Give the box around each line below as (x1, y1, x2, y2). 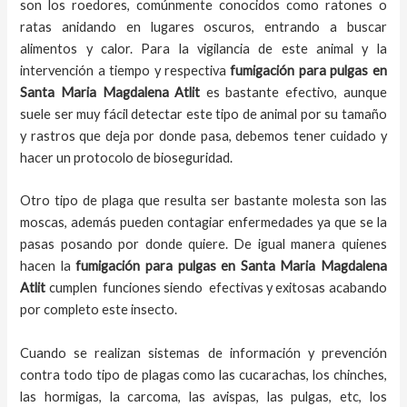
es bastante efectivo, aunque (200, 84, 387, 100)
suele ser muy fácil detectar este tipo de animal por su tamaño (20, 105, 387, 122)
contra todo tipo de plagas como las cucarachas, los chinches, (20, 366, 387, 382)
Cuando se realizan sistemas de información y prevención (20, 344, 387, 361)
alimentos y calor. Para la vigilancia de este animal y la (20, 40, 387, 56)
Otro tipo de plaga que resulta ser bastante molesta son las (20, 193, 387, 209)
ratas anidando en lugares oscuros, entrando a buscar (20, 18, 387, 35)
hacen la (20, 258, 76, 274)
